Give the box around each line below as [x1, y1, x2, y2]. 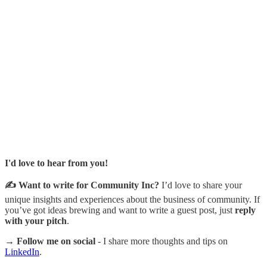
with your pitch [5, 216, 67, 226]
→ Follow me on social [5, 236, 95, 247]
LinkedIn [5, 247, 39, 257]
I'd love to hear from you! [5, 158, 108, 169]
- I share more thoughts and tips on [95, 236, 228, 247]
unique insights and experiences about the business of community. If [5, 194, 260, 205]
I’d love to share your [159, 180, 242, 191]
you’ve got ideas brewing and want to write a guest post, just [5, 205, 235, 216]
